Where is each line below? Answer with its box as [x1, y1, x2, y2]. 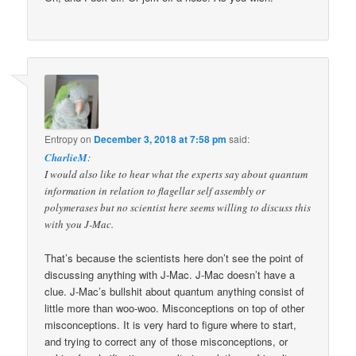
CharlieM [44, 149, 88, 164]
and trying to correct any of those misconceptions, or [44, 334, 288, 350]
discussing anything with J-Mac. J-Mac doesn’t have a [44, 267, 296, 283]
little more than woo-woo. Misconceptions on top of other [44, 300, 305, 316]
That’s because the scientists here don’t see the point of [44, 250, 304, 266]
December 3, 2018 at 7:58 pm [94, 131, 227, 146]
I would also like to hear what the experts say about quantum [44, 166, 308, 181]
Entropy [44, 131, 79, 145]
